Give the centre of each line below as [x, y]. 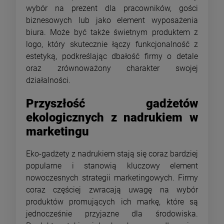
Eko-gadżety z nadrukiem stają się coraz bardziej [112, 154]
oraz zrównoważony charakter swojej [112, 68]
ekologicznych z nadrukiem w [112, 117]
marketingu [57, 131]
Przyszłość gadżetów [112, 103]
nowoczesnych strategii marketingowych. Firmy [112, 178]
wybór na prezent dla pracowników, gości [112, 8]
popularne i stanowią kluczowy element [112, 166]
